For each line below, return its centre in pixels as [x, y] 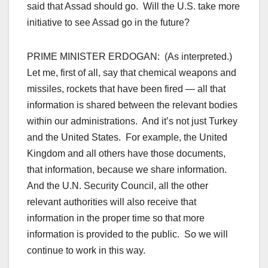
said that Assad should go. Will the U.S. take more [133, 7]
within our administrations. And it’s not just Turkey [132, 121]
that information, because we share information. [128, 170]
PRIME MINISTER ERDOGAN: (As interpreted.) [131, 57]
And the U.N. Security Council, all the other [118, 186]
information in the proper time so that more [116, 218]
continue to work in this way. [86, 251]
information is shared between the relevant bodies [132, 105]
